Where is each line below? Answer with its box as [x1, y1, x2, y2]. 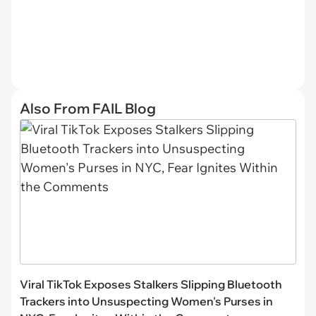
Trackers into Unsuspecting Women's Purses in [20, 293, 273, 308]
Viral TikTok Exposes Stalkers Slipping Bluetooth [20, 276, 282, 291]
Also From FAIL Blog [20, 99, 156, 118]
